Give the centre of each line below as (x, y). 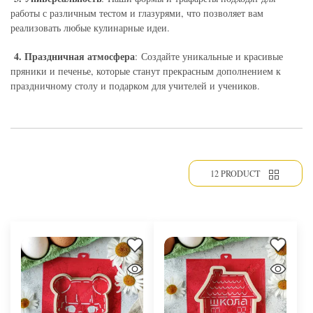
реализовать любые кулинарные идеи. (90, 27)
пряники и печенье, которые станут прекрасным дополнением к (146, 71)
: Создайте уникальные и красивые (209, 56)
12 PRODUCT (235, 173)
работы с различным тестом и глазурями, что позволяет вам (137, 13)
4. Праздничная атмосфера (73, 56)
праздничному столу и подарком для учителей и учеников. (135, 85)
